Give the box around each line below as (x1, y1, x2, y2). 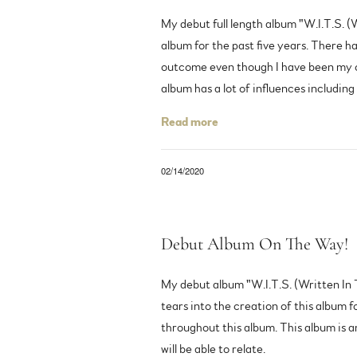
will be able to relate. (161, 342, 270, 355)
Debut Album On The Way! (161, 233, 348, 254)
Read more (161, 115, 218, 128)
